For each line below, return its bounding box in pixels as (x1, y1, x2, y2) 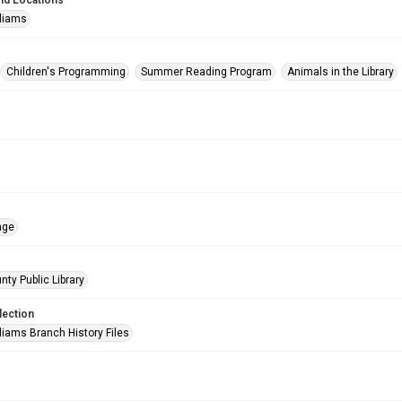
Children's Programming (6, 66, 126, 78)
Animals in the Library (287, 66, 394, 78)
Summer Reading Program (141, 66, 272, 78)
